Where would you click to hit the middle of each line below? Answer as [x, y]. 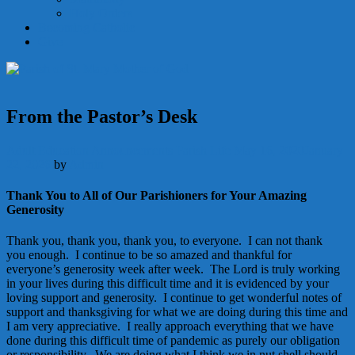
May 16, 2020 [269, 150]
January [324, 150]
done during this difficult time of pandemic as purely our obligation [173, 341]
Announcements [132, 150]
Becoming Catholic [86, 27]
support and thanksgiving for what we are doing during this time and [177, 312]
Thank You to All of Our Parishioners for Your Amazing [157, 196]
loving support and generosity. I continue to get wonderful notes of [174, 298]
